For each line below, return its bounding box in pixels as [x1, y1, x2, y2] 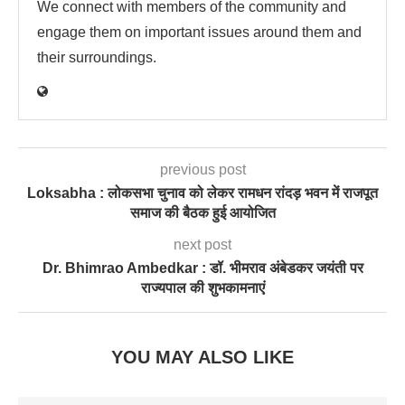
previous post [159, 161, 246, 177]
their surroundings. [37, 49, 156, 65]
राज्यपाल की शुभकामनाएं [140, 279, 265, 296]
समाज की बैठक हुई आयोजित [129, 204, 276, 221]
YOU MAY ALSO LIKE [111, 346, 294, 367]
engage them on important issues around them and [37, 24, 362, 40]
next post [174, 236, 231, 252]
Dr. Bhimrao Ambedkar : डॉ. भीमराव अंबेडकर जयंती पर [42, 259, 363, 276]
